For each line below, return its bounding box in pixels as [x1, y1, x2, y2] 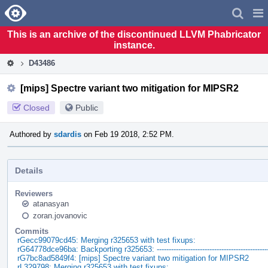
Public [75, 102, 98, 112]
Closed [23, 102, 50, 112]
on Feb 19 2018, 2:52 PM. [81, 129, 174, 139]
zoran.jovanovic [33, 211, 87, 220]
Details [15, 165, 43, 175]
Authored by [10, 129, 54, 139]
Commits [15, 226, 48, 236]
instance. [113, 39, 155, 50]
